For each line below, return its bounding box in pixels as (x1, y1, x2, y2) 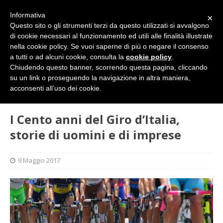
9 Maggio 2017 (18, 156, 60, 165)
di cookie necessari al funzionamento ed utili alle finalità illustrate (10, 32, 213, 40)
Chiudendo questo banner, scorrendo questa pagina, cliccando (10, 63, 208, 71)
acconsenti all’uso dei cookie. (10, 84, 102, 92)
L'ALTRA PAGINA (47, 79, 100, 89)
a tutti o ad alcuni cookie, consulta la (10, 53, 126, 61)
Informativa (10, 11, 45, 19)
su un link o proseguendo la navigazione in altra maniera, (10, 74, 190, 82)
